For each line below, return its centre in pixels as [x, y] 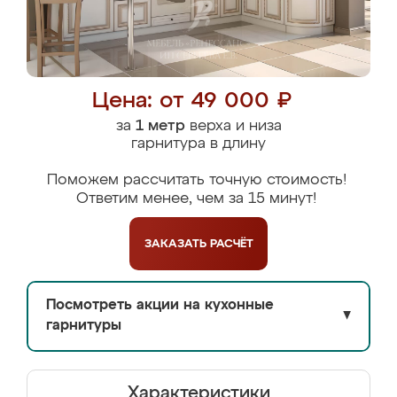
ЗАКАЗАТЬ [177, 244]
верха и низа [233, 126]
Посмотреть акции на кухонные [160, 306]
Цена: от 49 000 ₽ [192, 101]
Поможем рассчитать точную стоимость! [196, 180]
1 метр [160, 126]
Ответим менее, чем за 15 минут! [196, 199]
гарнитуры [84, 326]
